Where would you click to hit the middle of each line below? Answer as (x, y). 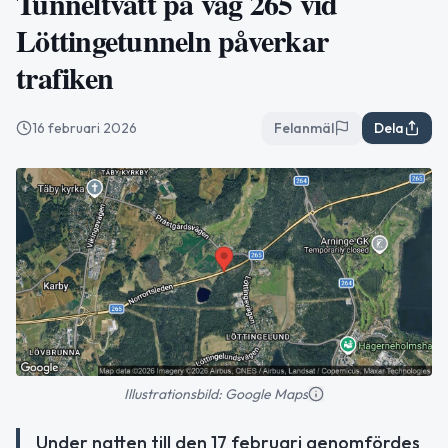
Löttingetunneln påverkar (172, 40)
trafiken (64, 77)
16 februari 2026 (84, 128)
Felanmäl (304, 128)
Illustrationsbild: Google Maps (216, 394)
